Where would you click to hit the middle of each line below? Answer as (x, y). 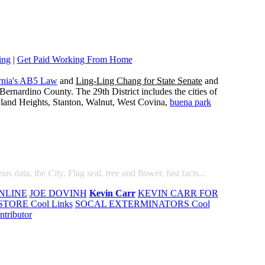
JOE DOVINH (58, 193)
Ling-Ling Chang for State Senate (139, 81)
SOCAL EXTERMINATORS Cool (142, 204)
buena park (190, 102)
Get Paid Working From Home (75, 59)
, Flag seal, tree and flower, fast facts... (135, 173)
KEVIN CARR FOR (178, 193)
